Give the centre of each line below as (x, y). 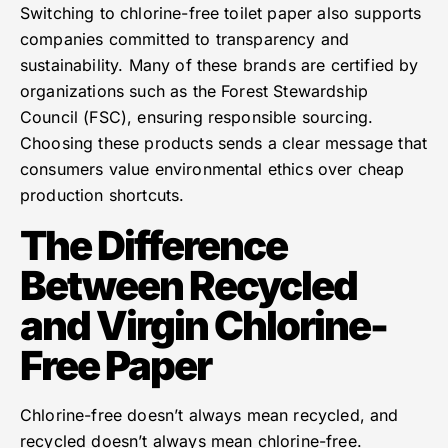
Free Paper (115, 366)
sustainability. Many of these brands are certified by (219, 65)
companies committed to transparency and (185, 39)
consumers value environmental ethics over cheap (212, 169)
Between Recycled (188, 286)
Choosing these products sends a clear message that (224, 143)
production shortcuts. (102, 195)
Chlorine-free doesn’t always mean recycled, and (209, 415)
